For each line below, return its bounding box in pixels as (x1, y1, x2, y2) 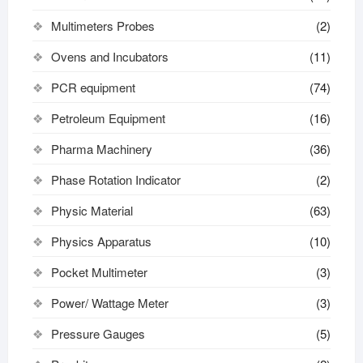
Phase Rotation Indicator (50, 170, 181, 188)
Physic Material (50, 201, 133, 219)
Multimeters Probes (50, 16, 155, 34)
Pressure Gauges (50, 324, 145, 342)
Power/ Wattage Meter (50, 293, 169, 311)
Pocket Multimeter (50, 263, 147, 280)
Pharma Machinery (50, 139, 152, 157)
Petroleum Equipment (50, 109, 165, 126)
